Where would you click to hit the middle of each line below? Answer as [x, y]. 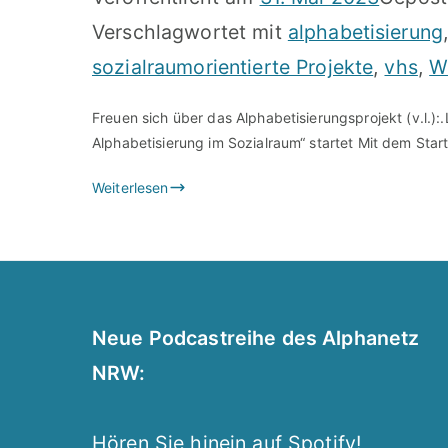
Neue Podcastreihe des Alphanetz [256, 338]
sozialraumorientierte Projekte [233, 67]
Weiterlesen [130, 187]
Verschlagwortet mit [190, 32]
